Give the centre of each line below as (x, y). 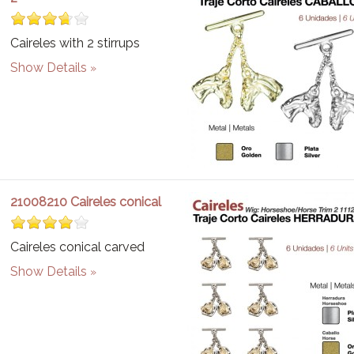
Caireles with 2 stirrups (75, 43)
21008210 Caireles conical (86, 202)
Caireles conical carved (78, 247)
